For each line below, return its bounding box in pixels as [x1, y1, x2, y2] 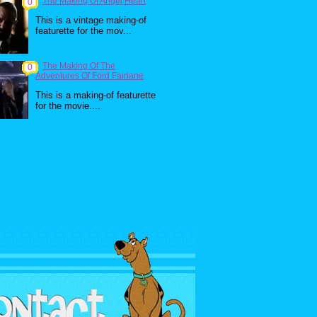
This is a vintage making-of [35, 15, 146, 25]
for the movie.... [35, 100, 100, 111]
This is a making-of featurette [35, 90, 156, 100]
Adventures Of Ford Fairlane [35, 71, 144, 81]
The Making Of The [42, 61, 115, 71]
